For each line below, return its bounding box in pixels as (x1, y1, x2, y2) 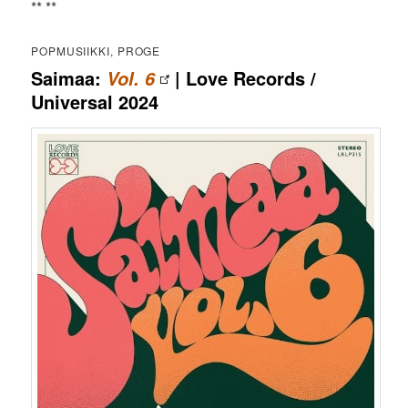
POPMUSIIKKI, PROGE (31, 42, 161, 58)
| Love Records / (169, 64, 317, 91)
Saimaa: (31, 64, 107, 91)
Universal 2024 (31, 87, 159, 115)
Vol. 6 (107, 65, 156, 91)
